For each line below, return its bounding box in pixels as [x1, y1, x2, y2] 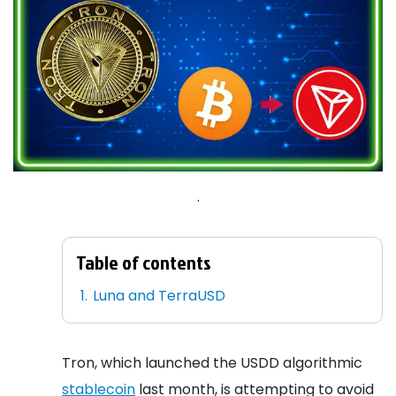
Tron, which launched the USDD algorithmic [62, 352, 362, 373]
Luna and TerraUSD [93, 285, 226, 306]
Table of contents [76, 247, 211, 276]
